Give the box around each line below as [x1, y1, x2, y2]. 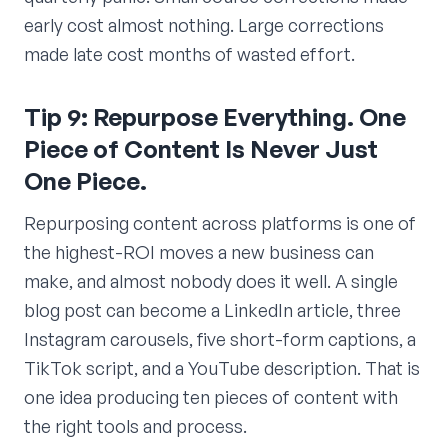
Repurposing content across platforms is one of [24, 211, 416, 234]
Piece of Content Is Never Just [24, 133, 378, 164]
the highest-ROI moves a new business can [24, 240, 374, 263]
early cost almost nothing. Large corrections [24, 13, 384, 36]
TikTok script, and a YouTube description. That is [24, 356, 420, 379]
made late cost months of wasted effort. [24, 42, 355, 65]
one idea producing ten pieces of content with [24, 385, 398, 408]
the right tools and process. [24, 414, 247, 437]
